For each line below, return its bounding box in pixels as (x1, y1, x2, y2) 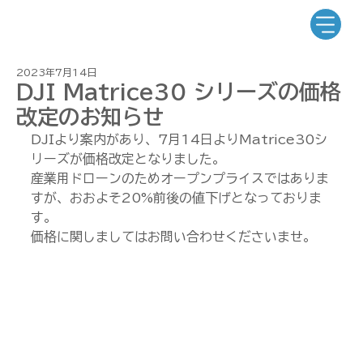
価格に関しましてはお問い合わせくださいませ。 (31, 230, 316, 243)
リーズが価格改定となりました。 (31, 152, 225, 165)
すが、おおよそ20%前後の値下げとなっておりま (31, 191, 322, 204)
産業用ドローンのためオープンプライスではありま (31, 172, 329, 185)
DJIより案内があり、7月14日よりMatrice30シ (31, 133, 327, 146)
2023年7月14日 (16, 67, 96, 77)
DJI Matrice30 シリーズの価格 (16, 81, 341, 102)
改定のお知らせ (16, 106, 164, 127)
